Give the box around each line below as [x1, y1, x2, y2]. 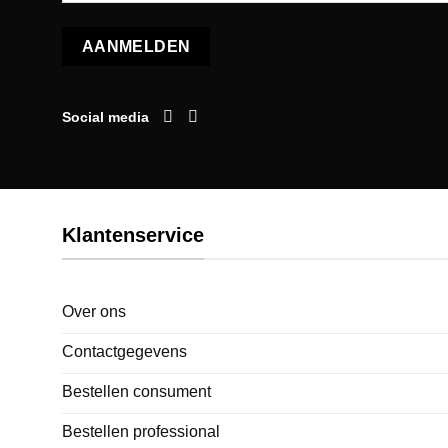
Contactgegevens [62, 343, 187, 361]
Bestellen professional [62, 423, 220, 441]
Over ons [62, 303, 126, 321]
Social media [62, 109, 149, 125]
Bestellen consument [62, 383, 211, 401]
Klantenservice [62, 223, 204, 246]
